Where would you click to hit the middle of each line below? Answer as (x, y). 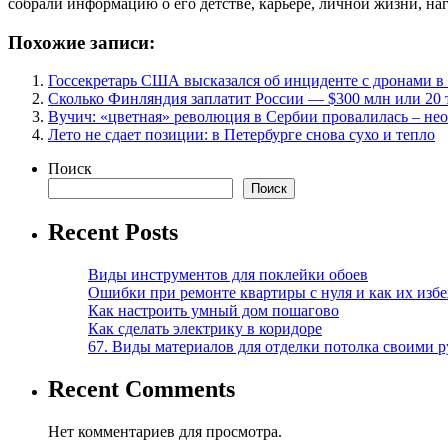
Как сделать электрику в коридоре (205, 329)
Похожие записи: (81, 42)
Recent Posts (113, 232)
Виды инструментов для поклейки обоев (228, 275)
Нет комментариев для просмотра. (165, 431)
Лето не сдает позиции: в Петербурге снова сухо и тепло (241, 135)
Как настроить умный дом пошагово (213, 311)
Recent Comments (141, 388)
